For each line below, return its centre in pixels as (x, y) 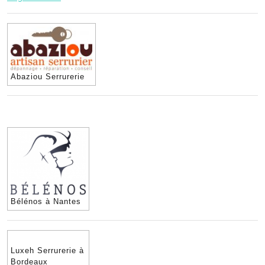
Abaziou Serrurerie (48, 76)
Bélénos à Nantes (46, 201)
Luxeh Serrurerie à (47, 250)
